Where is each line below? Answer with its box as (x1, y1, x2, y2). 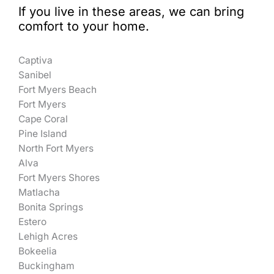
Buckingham (18, 260, 75, 272)
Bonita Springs (18, 201, 83, 213)
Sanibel (18, 69, 51, 81)
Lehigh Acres (18, 231, 78, 243)
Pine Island (18, 128, 67, 140)
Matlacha (18, 187, 60, 199)
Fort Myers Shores (18, 172, 100, 184)
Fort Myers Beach (18, 84, 97, 96)
